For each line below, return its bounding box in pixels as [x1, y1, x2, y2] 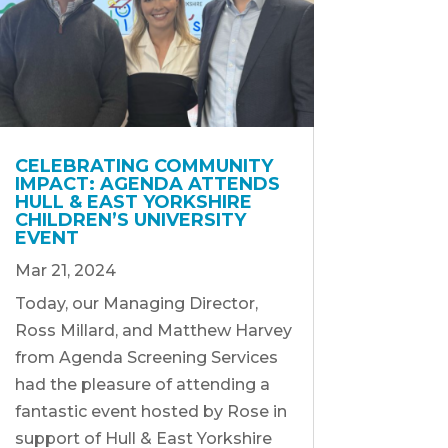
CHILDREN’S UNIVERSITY [14, 208, 246, 231]
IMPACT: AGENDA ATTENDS [14, 172, 280, 195]
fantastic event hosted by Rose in [14, 401, 287, 421]
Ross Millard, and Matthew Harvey [14, 320, 292, 340]
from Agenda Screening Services [14, 347, 278, 367]
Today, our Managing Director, [14, 293, 258, 313]
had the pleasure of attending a [14, 374, 270, 394]
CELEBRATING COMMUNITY [14, 154, 273, 177]
